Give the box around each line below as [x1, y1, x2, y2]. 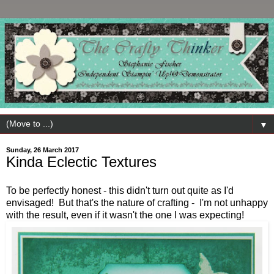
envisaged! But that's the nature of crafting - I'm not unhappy [6, 198, 268, 209]
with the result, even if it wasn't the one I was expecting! [6, 210, 244, 221]
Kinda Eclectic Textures [6, 153, 157, 170]
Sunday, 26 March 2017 [6, 146, 79, 154]
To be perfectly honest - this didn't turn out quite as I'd [6, 185, 234, 196]
